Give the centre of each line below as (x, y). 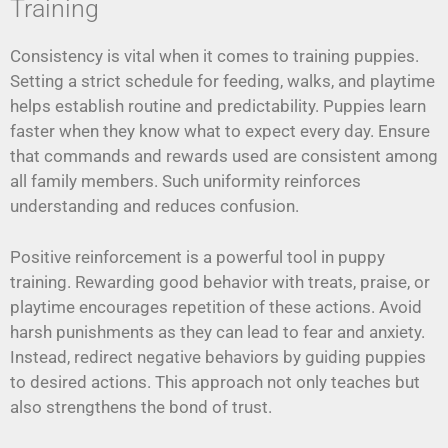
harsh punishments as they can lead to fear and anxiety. (217, 331)
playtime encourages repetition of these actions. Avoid (216, 306)
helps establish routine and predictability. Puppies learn (218, 106)
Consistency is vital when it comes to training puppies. (214, 56)
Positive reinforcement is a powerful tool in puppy (197, 256)
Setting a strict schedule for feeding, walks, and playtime (222, 81)
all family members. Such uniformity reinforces (185, 181)
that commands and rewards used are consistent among (224, 156)
